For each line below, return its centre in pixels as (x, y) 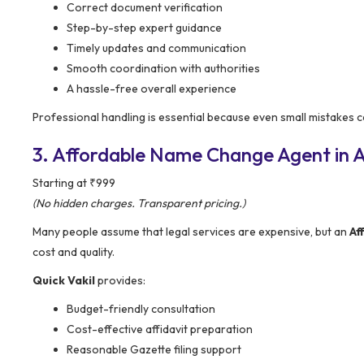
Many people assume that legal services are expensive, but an (191, 231)
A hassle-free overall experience (152, 88)
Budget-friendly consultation (141, 308)
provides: (120, 280)
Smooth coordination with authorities (163, 68)
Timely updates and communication (156, 48)
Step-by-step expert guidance (144, 27)
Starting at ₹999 (74, 182)
